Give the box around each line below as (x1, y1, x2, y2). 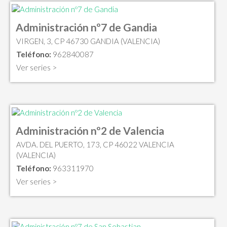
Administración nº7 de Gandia (16, 21, 157, 34)
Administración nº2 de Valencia (16, 124, 164, 137)
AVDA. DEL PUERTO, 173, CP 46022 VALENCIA (16, 139, 174, 149)
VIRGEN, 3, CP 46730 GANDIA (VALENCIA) (16, 36, 160, 46)
